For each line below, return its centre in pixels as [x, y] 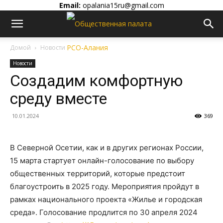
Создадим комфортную [96, 81]
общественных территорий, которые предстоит [98, 173]
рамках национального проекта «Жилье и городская [106, 199]
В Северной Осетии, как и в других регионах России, [107, 148]
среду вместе [58, 99]
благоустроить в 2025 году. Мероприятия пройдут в [105, 186]
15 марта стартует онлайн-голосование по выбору [102, 161]
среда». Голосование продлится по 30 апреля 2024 [104, 212]
